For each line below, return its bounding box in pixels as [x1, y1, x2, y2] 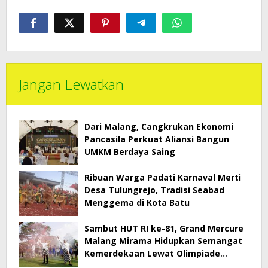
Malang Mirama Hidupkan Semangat [84, 234, 242, 246]
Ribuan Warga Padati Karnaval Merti [84, 171, 241, 183]
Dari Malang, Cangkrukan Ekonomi [84, 120, 233, 132]
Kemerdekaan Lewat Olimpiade [84, 247, 220, 259]
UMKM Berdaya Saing [84, 145, 175, 157]
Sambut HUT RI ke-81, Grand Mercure [84, 222, 243, 234]
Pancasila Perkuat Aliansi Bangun [84, 133, 229, 145]
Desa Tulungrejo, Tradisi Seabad [84, 184, 224, 196]
